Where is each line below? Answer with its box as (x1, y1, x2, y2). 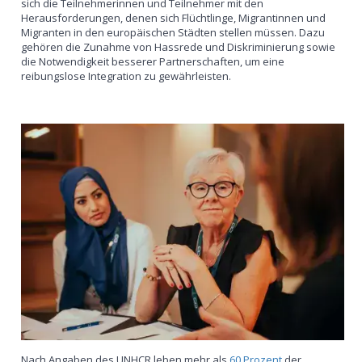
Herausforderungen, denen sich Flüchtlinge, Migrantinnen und (21, 10, 326, 25)
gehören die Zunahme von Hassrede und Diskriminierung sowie (21, 39, 336, 54)
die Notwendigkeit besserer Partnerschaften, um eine (21, 53, 285, 69)
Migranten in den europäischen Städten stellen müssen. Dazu (21, 24, 326, 40)
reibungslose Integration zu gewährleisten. (21, 68, 232, 83)
